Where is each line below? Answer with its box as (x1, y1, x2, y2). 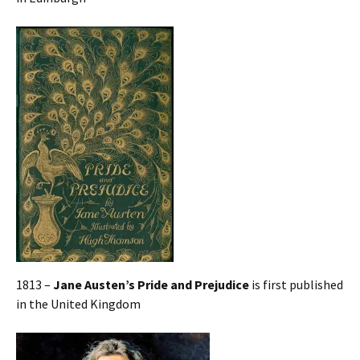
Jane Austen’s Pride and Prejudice (53, 276, 249, 292)
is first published (249, 276, 343, 292)
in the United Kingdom (16, 296, 141, 312)
